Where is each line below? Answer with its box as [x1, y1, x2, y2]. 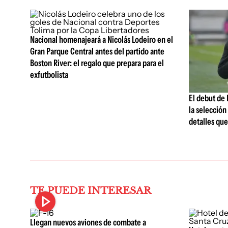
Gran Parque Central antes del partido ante [30, 46, 164, 57]
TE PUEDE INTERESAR [30, 185, 151, 197]
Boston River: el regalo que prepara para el [30, 58, 164, 69]
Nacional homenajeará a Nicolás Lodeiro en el [30, 34, 173, 45]
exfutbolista [30, 69, 68, 80]
